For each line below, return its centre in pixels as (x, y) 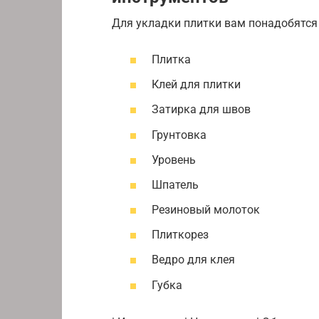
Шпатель (175, 184)
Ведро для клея (193, 260)
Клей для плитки (196, 85)
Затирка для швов (201, 110)
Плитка (171, 59)
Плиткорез (180, 235)
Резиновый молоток (206, 210)
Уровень (174, 159)
